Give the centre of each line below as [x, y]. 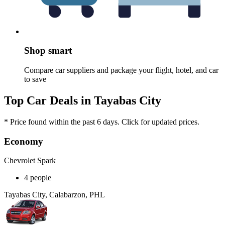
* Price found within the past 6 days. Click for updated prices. [102, 122]
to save [35, 79]
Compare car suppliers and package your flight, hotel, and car [121, 70]
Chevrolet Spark [30, 161]
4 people [38, 178]
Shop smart [48, 51]
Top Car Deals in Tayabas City [83, 100]
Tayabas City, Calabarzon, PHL [54, 195]
